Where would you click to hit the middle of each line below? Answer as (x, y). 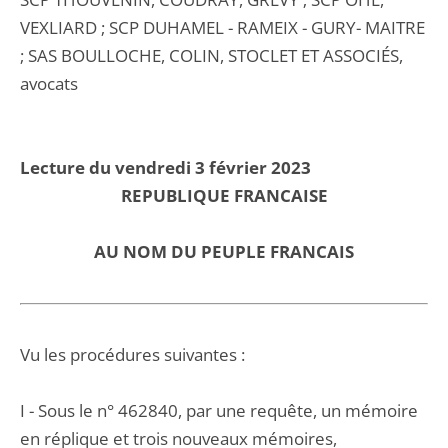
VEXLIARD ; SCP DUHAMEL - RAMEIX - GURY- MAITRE (222, 27)
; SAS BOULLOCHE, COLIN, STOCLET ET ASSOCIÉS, (211, 55)
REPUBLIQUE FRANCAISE (224, 195)
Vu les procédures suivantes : (132, 354)
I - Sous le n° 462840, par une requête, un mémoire (219, 410)
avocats (49, 83)
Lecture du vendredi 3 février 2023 (165, 167)
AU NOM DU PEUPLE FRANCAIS (224, 251)
